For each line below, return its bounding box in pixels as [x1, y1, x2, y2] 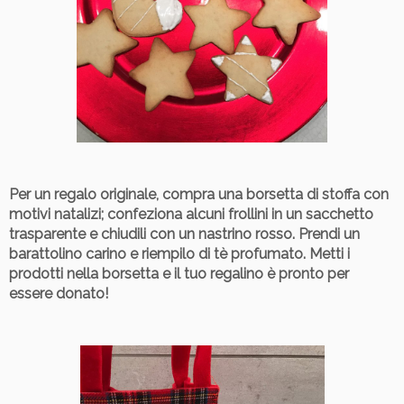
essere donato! [9, 284, 108, 302]
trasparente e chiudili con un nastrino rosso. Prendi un [9, 225, 360, 243]
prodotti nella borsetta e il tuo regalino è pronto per [9, 264, 349, 282]
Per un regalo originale [9, 185, 156, 203]
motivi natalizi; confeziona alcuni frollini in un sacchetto [9, 205, 373, 223]
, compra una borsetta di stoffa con [156, 185, 389, 203]
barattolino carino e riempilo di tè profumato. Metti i [9, 244, 350, 262]
